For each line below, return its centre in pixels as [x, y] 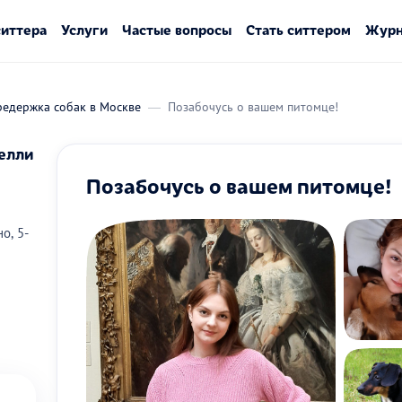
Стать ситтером [298, 29]
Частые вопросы [176, 29]
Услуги [84, 29]
